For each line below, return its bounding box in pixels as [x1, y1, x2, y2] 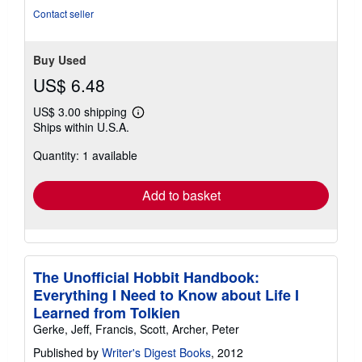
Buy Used [33, 51, 86, 68]
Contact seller [33, 6, 94, 20]
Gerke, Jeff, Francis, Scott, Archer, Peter [33, 320, 239, 337]
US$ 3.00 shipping [33, 103, 130, 120]
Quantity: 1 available [33, 146, 137, 163]
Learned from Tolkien [33, 301, 180, 323]
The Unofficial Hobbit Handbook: [33, 266, 259, 288]
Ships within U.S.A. [33, 118, 129, 135]
